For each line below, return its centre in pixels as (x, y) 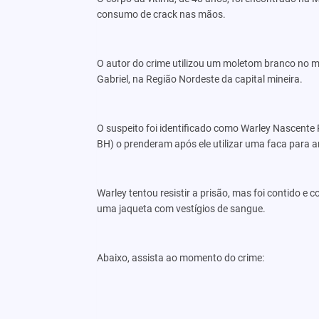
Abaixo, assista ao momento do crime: (180, 257)
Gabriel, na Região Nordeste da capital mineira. (199, 79)
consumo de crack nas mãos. (161, 14)
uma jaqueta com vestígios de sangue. (181, 208)
